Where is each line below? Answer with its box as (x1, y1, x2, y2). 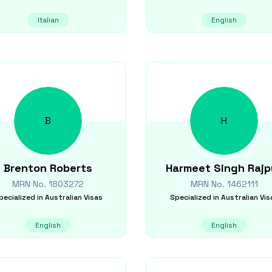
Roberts (50, 161, 92, 175)
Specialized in (169, 192, 219, 202)
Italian (37, 15, 59, 25)
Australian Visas (44, 192, 103, 202)
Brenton (4, 161, 47, 175)
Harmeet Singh (165, 161, 245, 175)
